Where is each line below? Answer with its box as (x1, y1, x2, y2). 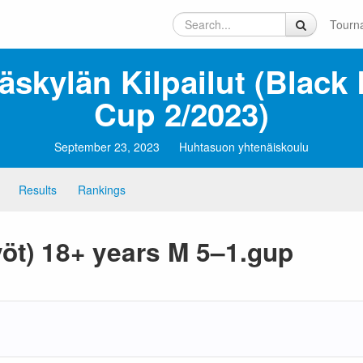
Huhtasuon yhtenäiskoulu (179, 139, 309, 155)
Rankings (78, 181, 126, 198)
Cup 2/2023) (94, 92, 269, 136)
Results (19, 181, 57, 198)
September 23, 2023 (54, 139, 160, 155)
